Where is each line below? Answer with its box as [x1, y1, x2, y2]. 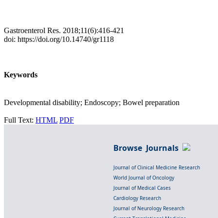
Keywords [4, 71, 37, 79]
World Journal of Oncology [113, 174, 174, 182]
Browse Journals [113, 143, 182, 154]
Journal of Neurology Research [113, 205, 184, 212]
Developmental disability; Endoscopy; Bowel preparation [4, 98, 180, 107]
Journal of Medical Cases [113, 184, 171, 192]
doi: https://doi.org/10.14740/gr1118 [4, 35, 114, 43]
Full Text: [4, 116, 36, 125]
